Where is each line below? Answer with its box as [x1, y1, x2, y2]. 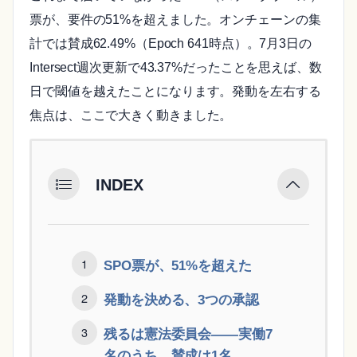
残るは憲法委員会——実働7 [104, 325, 273, 342]
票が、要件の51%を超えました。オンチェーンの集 [29, 12, 321, 26]
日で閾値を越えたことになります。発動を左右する [29, 84, 321, 98]
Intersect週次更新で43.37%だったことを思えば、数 [29, 60, 322, 74]
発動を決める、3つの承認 [104, 291, 259, 308]
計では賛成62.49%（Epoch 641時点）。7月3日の [29, 36, 312, 50]
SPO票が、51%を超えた [104, 257, 252, 273]
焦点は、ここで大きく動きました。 [29, 108, 233, 122]
